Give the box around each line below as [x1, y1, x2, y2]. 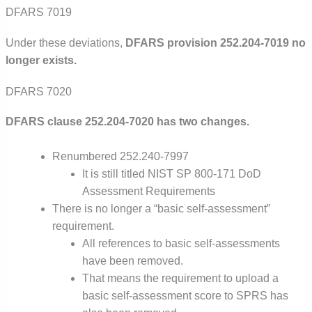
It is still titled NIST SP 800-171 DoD [82, 167, 262, 180]
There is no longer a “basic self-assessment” [52, 202, 270, 214]
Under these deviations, [6, 36, 126, 49]
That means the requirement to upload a [82, 272, 279, 284]
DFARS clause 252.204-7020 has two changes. [6, 115, 250, 127]
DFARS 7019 [6, 6, 72, 19]
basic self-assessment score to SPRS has [82, 289, 289, 302]
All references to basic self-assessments [82, 237, 281, 249]
